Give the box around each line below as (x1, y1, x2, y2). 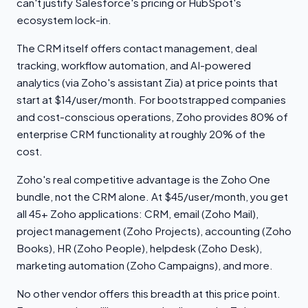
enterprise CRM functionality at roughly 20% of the (16, 127, 265, 140)
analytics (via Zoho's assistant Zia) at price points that (16, 76, 278, 89)
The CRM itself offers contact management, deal (16, 41, 257, 54)
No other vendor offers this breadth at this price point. (16, 287, 280, 300)
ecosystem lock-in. (16, 13, 111, 26)
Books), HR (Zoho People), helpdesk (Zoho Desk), (16, 241, 262, 254)
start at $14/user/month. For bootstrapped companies (16, 93, 286, 106)
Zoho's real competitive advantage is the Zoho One (16, 173, 270, 186)
